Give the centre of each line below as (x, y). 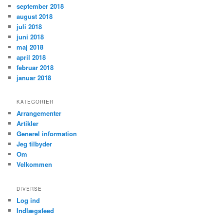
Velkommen (35, 164)
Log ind (28, 200)
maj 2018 (30, 47)
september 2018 (40, 6)
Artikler (28, 124)
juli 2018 (29, 26)
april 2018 (31, 57)
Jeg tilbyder (35, 144)
